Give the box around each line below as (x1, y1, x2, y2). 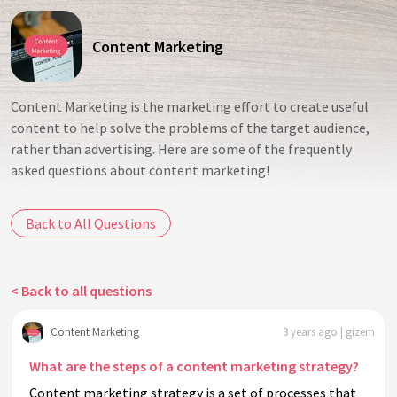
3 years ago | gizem (283, 323, 375, 339)
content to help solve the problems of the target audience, (11, 119, 370, 136)
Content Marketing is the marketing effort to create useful (11, 97, 369, 115)
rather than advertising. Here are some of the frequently (11, 140, 352, 158)
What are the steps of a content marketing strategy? (29, 357, 359, 376)
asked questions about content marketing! (11, 161, 269, 179)
